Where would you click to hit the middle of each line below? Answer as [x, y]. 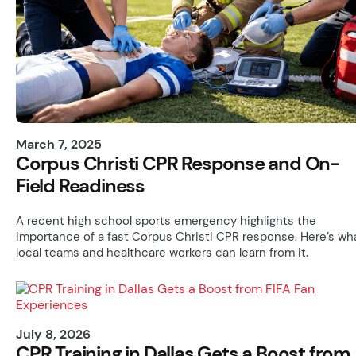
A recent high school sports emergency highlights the [166, 221]
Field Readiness [81, 186]
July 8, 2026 [53, 335]
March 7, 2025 [59, 145]
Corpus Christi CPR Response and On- [178, 164]
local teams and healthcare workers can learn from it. [162, 253]
